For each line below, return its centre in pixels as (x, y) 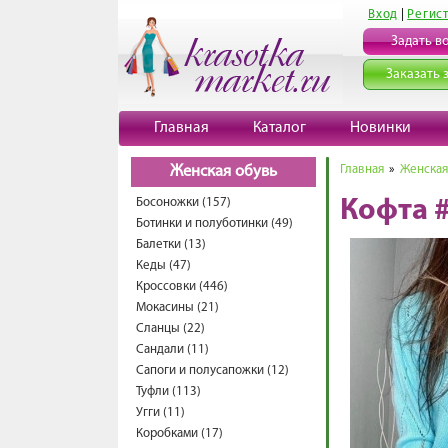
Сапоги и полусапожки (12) (212, 370)
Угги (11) (160, 412)
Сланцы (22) (170, 328)
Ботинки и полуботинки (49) (214, 223)
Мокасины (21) (177, 307)
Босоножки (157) (183, 202)
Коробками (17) (179, 433)
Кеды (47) (163, 265)
